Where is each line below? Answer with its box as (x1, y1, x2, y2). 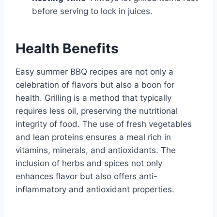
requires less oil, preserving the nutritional (15, 106, 178, 116)
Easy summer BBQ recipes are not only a (15, 67, 173, 77)
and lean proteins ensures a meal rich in (15, 132, 171, 142)
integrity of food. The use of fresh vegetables (15, 119, 192, 129)
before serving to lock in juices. (32, 6, 153, 16)
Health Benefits (15, 40, 119, 57)
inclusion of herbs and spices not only (15, 158, 162, 169)
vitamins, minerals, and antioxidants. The (15, 145, 176, 155)
